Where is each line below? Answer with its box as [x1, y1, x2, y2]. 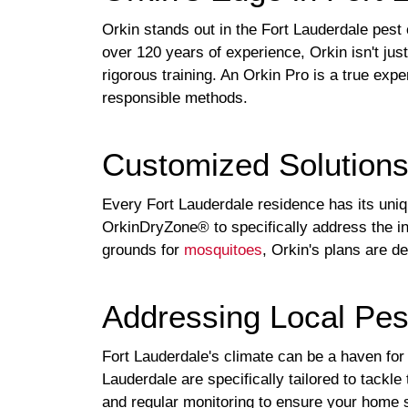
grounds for [102, 240, 184, 259]
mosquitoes [184, 240, 262, 259]
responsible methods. [102, 88, 248, 107]
